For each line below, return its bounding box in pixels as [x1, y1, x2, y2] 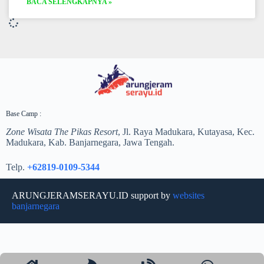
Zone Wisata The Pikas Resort [6, 127, 118, 137]
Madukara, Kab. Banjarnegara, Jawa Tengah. [6, 137, 174, 147]
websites [173, 190, 204, 200]
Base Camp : [6, 110, 41, 118]
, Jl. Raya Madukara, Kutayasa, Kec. [118, 127, 255, 137]
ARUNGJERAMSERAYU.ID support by [12, 190, 173, 200]
